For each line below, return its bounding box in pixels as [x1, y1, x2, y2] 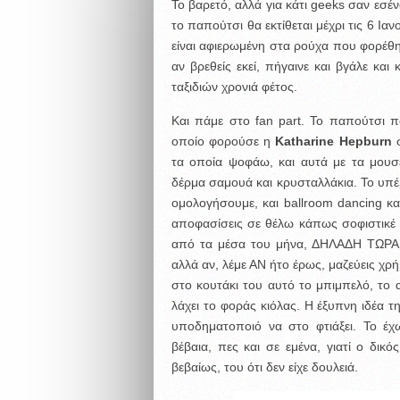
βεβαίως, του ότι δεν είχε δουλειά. [171, 360, 358, 374]
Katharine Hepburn [275, 134, 392, 148]
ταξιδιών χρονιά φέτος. [171, 79, 297, 94]
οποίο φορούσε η [171, 134, 276, 148]
